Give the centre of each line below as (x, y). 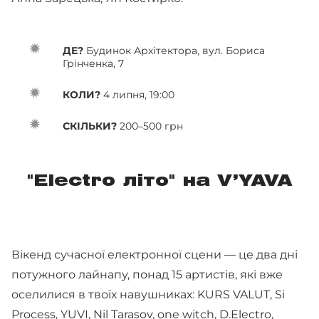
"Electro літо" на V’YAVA (159, 182)
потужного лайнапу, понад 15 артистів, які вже (147, 274)
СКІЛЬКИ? (90, 126)
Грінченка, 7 (93, 63)
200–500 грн (150, 126)
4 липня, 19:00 (137, 95)
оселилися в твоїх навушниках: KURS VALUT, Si (148, 294)
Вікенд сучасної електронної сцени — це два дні (155, 255)
